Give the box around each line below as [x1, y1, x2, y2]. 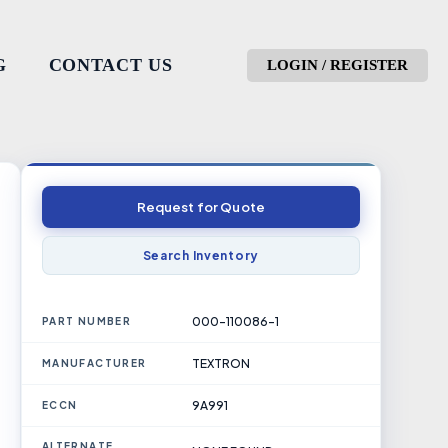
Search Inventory [142, 248, 260, 263]
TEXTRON [191, 356, 250, 371]
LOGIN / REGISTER [266, 56, 408, 73]
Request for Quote [136, 199, 265, 215]
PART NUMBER [41, 315, 132, 327]
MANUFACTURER [41, 357, 147, 369]
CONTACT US [48, 54, 173, 75]
